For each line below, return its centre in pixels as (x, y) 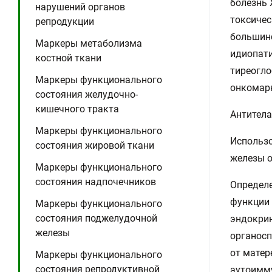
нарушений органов (80, 7)
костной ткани (68, 58)
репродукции (65, 22)
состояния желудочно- (87, 94)
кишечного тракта (77, 109)
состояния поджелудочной (96, 218)
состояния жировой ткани (95, 145)
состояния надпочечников (96, 182)
